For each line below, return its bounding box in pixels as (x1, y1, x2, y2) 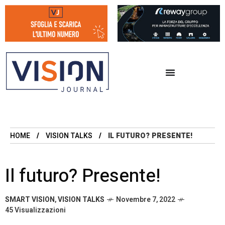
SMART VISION (5, 194, 55, 205)
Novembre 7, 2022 (116, 194, 175, 205)
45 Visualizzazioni (5, 205, 66, 216)
